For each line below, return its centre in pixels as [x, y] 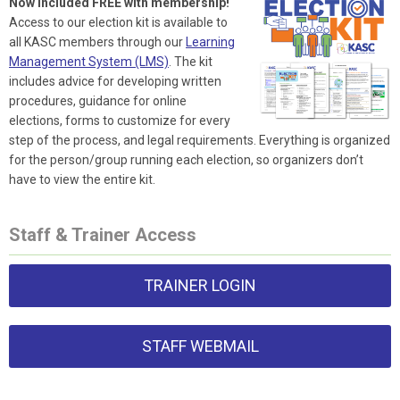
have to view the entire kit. [82, 180]
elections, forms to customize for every [120, 121]
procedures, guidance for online [98, 101]
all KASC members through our [97, 42]
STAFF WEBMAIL [200, 346]
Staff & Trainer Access [103, 235]
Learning [210, 42]
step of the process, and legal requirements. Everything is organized [200, 141]
